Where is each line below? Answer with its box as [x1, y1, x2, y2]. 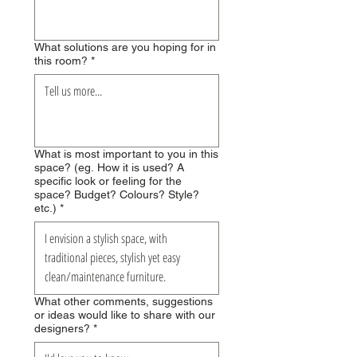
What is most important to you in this [34, 147, 218, 161]
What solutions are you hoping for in [34, 41, 216, 54]
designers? [34, 322, 90, 335]
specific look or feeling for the [34, 175, 182, 188]
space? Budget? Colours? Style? [34, 188, 199, 202]
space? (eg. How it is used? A [34, 161, 184, 175]
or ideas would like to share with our [34, 308, 215, 322]
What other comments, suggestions [34, 295, 213, 308]
